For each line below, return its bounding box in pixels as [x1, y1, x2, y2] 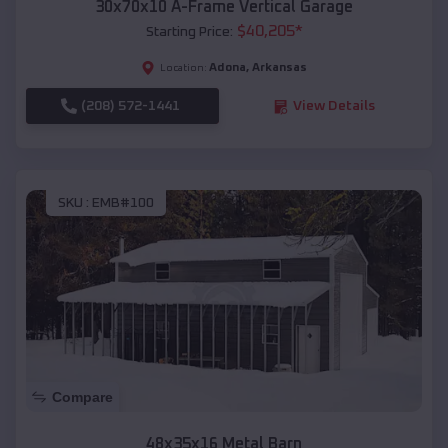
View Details [292, 99, 375, 114]
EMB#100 [92, 195, 154, 210]
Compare [52, 389, 113, 406]
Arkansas [252, 62, 307, 75]
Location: [160, 63, 207, 74]
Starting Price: [145, 25, 233, 40]
